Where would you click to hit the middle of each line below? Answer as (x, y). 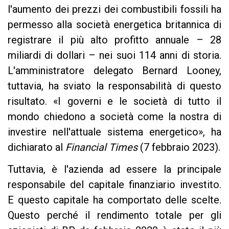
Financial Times (101, 147)
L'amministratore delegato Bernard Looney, (114, 70)
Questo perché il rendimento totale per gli (114, 215)
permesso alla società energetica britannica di (114, 24)
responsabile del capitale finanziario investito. (114, 184)
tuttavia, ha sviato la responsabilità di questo (114, 86)
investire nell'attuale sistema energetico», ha (114, 132)
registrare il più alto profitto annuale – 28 (114, 40)
